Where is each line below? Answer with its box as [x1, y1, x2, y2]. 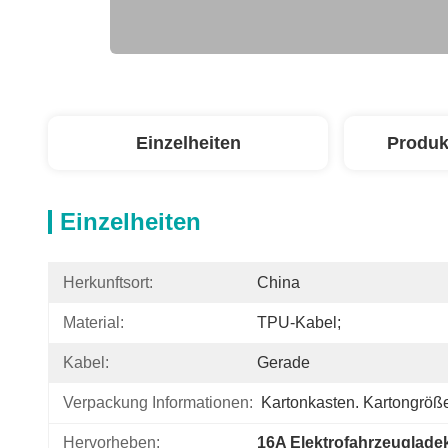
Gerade [257, 354, 310, 371]
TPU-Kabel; [257, 314, 341, 331]
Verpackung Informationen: [63, 394, 253, 411]
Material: [63, 314, 124, 331]
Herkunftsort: [63, 274, 153, 291]
